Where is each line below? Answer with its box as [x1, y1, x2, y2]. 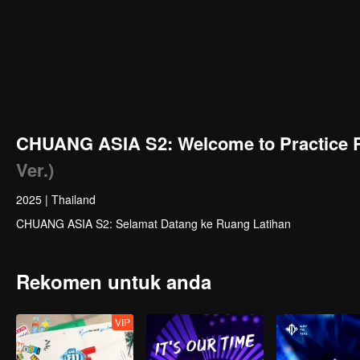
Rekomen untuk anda [16, 268, 211, 295]
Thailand [51, 191, 96, 207]
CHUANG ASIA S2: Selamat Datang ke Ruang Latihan [16, 215, 291, 231]
